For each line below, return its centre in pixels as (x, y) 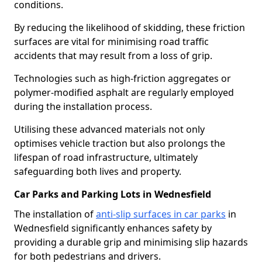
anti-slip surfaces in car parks (161, 214)
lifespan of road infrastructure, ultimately (106, 157)
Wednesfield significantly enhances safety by (113, 228)
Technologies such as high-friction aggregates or (123, 78)
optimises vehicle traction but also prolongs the (120, 143)
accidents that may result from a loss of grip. (113, 56)
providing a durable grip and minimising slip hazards (131, 242)
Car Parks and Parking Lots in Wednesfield (113, 194)
